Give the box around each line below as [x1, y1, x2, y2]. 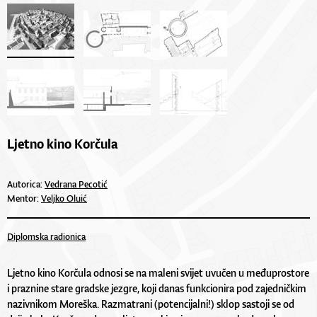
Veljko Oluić [41, 192, 87, 204]
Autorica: [7, 178, 45, 190]
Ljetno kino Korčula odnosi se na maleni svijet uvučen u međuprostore [7, 265, 309, 279]
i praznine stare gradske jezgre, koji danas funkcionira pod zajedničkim [7, 281, 306, 295]
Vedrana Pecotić [45, 178, 108, 190]
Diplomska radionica [7, 230, 86, 243]
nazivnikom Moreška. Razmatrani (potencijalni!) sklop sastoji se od [7, 296, 294, 311]
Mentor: [7, 192, 41, 204]
